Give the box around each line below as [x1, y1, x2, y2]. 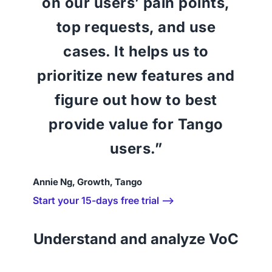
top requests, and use [56, 18, 216, 36]
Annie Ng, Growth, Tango [32, 176, 142, 188]
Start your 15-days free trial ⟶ [32, 194, 174, 206]
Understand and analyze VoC [33, 229, 239, 248]
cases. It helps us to [63, 42, 209, 60]
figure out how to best [55, 90, 217, 109]
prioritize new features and [37, 66, 235, 84]
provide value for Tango [49, 115, 223, 133]
